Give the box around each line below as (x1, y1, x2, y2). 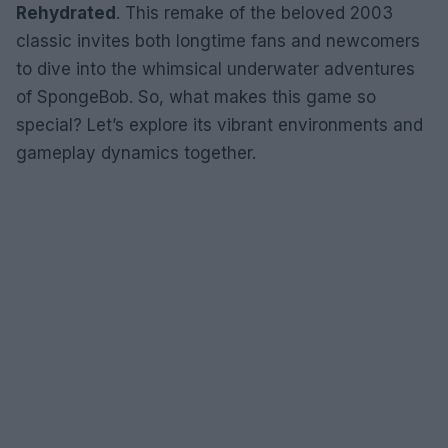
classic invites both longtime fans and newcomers (16, 30, 420, 51)
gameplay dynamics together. (16, 142, 256, 163)
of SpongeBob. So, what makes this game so (16, 86, 376, 107)
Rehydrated (16, 2, 116, 23)
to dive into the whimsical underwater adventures (16, 58, 415, 79)
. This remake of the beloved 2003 (116, 2, 393, 23)
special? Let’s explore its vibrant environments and (16, 114, 423, 135)
